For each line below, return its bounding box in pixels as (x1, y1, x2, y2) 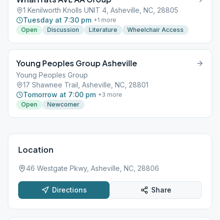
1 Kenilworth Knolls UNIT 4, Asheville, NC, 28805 (23, 6, 178, 14)
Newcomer (47, 101, 80, 108)
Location (18, 144, 54, 155)
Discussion (47, 26, 79, 33)
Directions (52, 186, 87, 194)
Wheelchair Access (127, 26, 184, 33)
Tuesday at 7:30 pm (23, 16, 91, 24)
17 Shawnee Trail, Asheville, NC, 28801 (23, 81, 148, 89)
